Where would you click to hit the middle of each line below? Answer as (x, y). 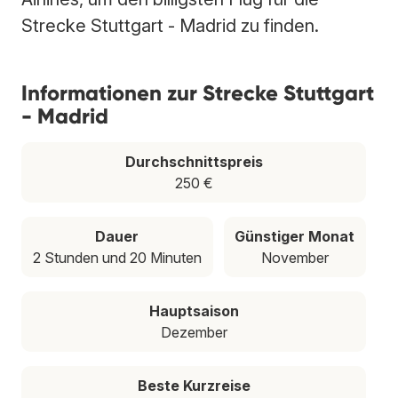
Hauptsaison (194, 310)
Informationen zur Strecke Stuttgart (198, 92)
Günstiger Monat (295, 236)
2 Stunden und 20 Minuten (117, 257)
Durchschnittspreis (194, 161)
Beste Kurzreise (194, 385)
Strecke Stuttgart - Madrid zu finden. (170, 25)
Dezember (194, 332)
